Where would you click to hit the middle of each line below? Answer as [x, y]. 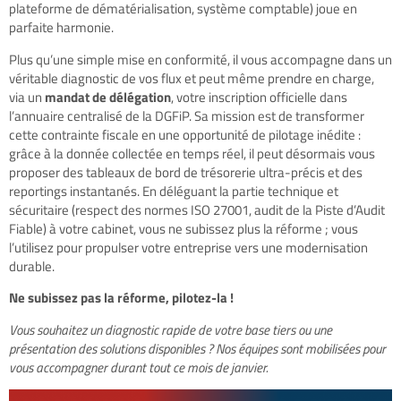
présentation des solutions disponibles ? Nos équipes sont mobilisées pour [197, 348]
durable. [32, 266]
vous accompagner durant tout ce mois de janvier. [139, 367]
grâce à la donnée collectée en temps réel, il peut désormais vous [192, 153]
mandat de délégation [108, 97]
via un [27, 97]
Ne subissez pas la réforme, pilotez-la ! [121, 298]
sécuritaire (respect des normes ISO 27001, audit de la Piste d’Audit [197, 209]
